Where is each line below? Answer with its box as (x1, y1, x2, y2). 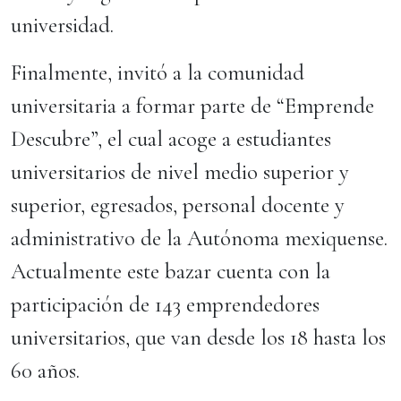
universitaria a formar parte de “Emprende (11, 92, 374, 119)
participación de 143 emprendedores (11, 291, 320, 318)
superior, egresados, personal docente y (11, 192, 345, 218)
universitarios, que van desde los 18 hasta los (11, 324, 386, 351)
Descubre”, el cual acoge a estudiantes (11, 125, 331, 152)
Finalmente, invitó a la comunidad (11, 59, 304, 86)
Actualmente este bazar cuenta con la (11, 258, 330, 285)
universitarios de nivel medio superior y (11, 158, 349, 185)
